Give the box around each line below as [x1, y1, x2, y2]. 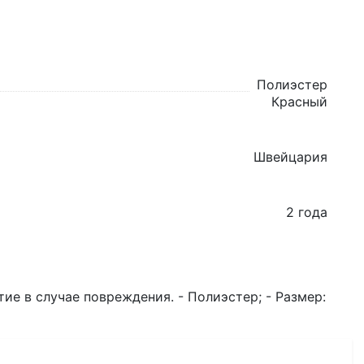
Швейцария [253, 149, 327, 165]
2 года [286, 204, 327, 220]
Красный [271, 93, 327, 110]
